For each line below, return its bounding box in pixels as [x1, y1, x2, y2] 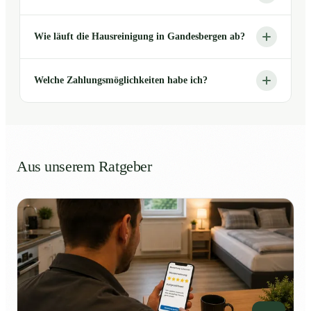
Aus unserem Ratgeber [17, 158, 152, 176]
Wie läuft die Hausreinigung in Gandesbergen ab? [34, 31, 245, 42]
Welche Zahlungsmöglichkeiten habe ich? [34, 75, 208, 86]
